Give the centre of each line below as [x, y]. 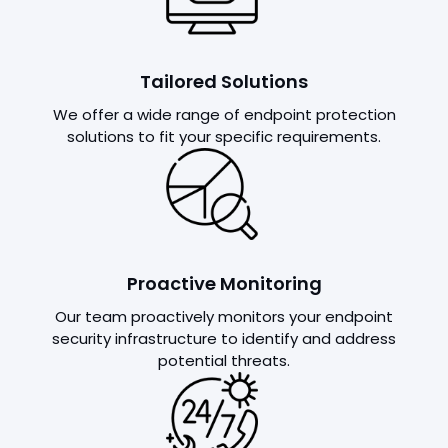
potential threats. [224, 360]
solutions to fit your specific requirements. [224, 136]
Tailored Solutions [224, 81]
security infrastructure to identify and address [224, 338]
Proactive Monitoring [224, 283]
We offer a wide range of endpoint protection [224, 114]
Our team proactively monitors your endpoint [224, 316]
